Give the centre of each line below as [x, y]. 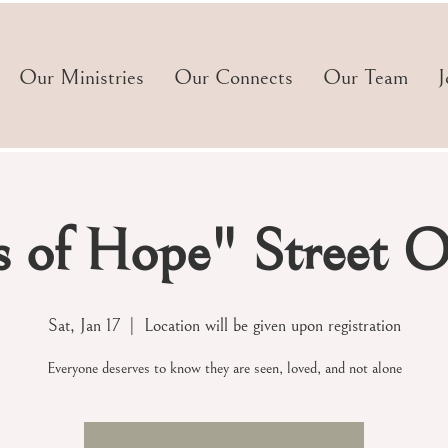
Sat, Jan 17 [83, 325]
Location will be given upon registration [272, 325]
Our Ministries [81, 77]
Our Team [365, 77]
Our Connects [233, 77]
